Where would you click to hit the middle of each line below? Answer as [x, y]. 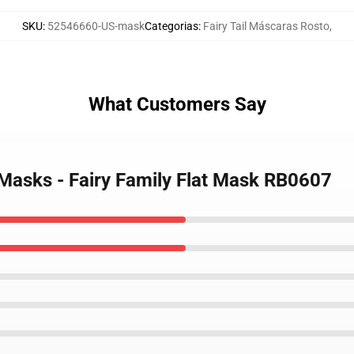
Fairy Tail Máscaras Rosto [266, 26]
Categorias [171, 26]
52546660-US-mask [96, 26]
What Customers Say [177, 104]
